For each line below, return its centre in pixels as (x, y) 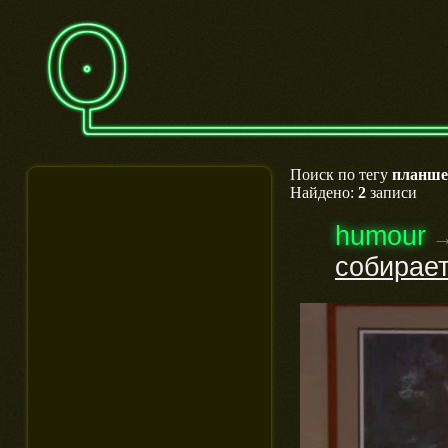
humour (380, 235)
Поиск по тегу (341, 174)
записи (391, 192)
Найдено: (324, 192)
